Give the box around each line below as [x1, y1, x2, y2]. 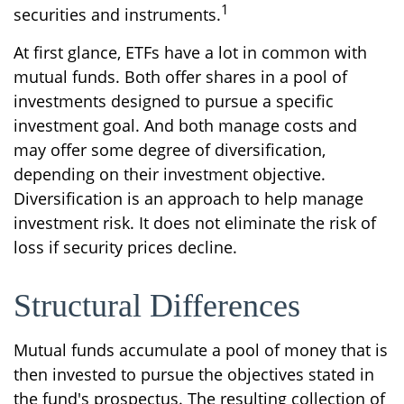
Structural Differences [14, 288, 300, 324]
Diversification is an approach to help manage [14, 188, 363, 209]
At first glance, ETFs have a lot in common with [14, 41, 367, 63]
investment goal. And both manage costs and [14, 115, 357, 136]
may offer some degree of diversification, [14, 139, 326, 161]
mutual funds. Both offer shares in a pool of [14, 66, 347, 87]
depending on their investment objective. [14, 163, 326, 185]
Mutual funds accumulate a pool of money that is [14, 339, 388, 361]
